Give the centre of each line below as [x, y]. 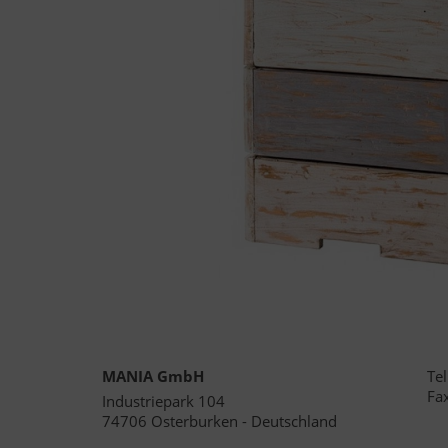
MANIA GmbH [153, 376]
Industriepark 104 [163, 401]
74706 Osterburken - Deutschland [219, 421]
